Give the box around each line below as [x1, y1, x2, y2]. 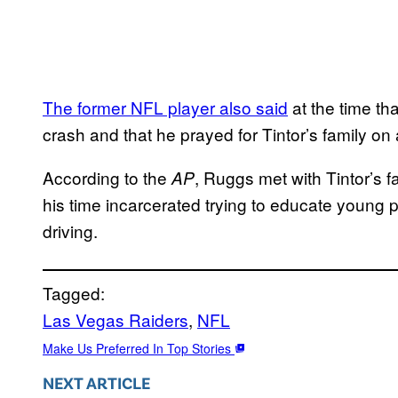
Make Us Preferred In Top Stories [43, 338, 235, 357]
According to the [43, 164, 171, 189]
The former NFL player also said [43, 94, 288, 119]
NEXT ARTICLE [43, 372, 150, 394]
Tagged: [43, 280, 105, 305]
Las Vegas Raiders [43, 306, 188, 331]
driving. [43, 218, 98, 243]
